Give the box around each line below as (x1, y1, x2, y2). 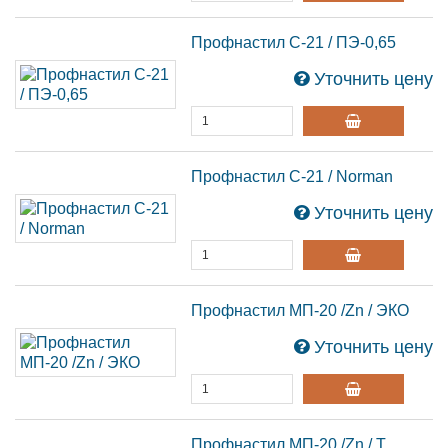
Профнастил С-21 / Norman (191, 168, 394, 185)
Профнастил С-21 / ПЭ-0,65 (191, 34, 397, 51)
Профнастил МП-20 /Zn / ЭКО (191, 302, 410, 319)
